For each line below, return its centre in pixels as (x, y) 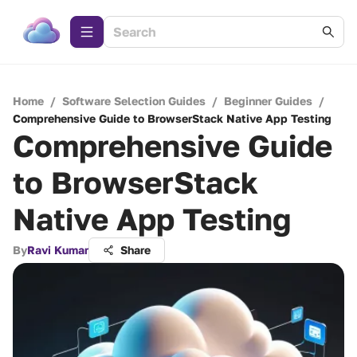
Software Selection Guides (134, 101)
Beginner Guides (268, 101)
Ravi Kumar (58, 250)
